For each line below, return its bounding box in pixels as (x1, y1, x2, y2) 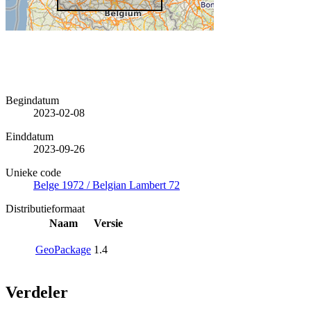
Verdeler (6, 283, 68, 301)
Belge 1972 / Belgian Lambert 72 (33, 178, 180, 191)
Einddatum (6, 130, 53, 142)
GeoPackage (35, 243, 91, 255)
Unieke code (6, 166, 61, 178)
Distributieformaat (6, 202, 85, 215)
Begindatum (6, 94, 59, 106)
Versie (94, 217, 123, 229)
